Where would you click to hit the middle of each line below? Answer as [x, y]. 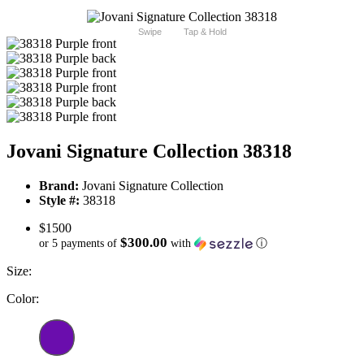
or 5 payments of [80, 244]
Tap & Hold [205, 32]
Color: [23, 299]
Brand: [59, 186]
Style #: [59, 201]
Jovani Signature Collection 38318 [149, 152]
